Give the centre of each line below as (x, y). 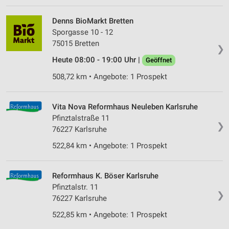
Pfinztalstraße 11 (81, 118)
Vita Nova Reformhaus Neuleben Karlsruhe (125, 107)
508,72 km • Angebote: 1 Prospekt (110, 77)
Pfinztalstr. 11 (75, 187)
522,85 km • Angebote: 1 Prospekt (110, 215)
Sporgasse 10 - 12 (83, 32)
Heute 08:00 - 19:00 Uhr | (97, 60)
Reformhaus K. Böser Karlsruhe (105, 176)
